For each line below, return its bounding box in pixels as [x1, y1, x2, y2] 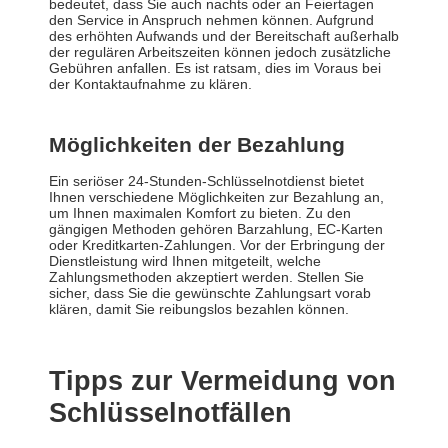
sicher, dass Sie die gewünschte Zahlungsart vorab [49, 285, 371, 302]
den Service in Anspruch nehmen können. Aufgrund [49, 12, 374, 29]
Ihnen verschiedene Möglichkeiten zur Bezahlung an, [49, 189, 384, 206]
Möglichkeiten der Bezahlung [49, 133, 345, 157]
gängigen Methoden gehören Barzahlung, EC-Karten [49, 221, 383, 238]
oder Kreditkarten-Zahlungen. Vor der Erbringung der [49, 237, 385, 254]
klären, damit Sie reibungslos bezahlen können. [49, 301, 349, 318]
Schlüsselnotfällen [49, 398, 292, 429]
